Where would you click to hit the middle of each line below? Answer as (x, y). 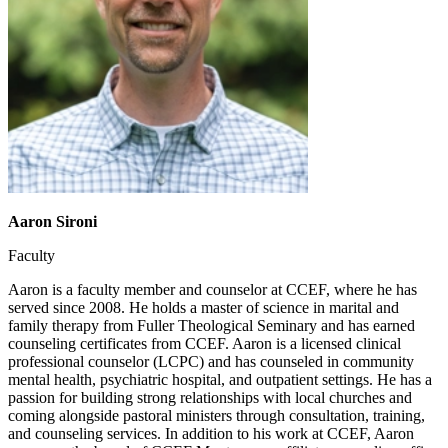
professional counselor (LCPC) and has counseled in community (211, 361)
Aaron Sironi (52, 221)
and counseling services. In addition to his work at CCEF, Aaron (211, 433)
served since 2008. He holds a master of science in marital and (203, 307)
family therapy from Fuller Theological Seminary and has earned (211, 325)
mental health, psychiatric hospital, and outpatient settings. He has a (220, 379)
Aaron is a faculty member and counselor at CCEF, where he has (212, 289)
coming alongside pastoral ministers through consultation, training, (216, 415)
